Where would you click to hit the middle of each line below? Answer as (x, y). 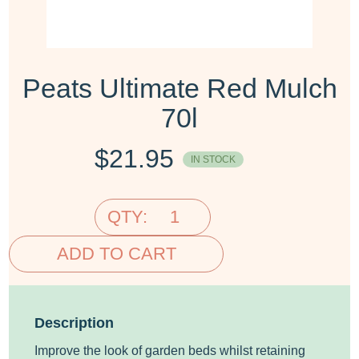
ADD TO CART (116, 253)
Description (75, 322)
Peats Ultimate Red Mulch (179, 88)
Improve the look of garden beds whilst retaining (170, 350)
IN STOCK (213, 159)
